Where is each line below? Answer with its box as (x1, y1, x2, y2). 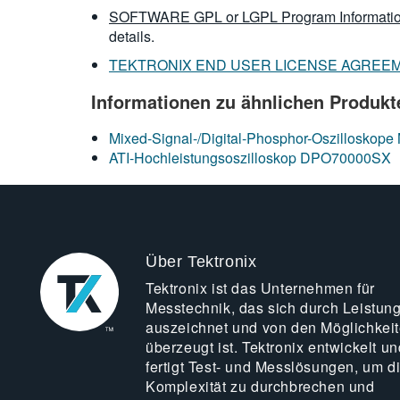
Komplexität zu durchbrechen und (145, 376, 375, 396)
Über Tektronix (145, 253, 257, 271)
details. (109, 26, 154, 46)
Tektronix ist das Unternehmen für (145, 278, 375, 298)
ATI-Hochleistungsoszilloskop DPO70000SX (109, 147, 391, 168)
